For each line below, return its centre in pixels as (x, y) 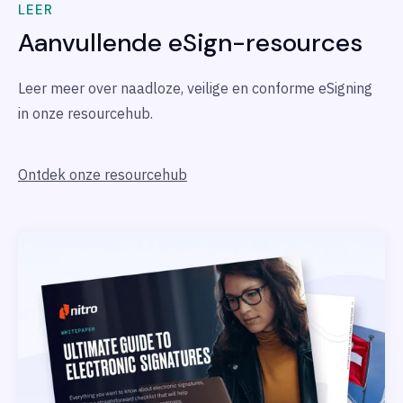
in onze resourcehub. (85, 114)
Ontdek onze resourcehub (103, 175)
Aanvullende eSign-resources (190, 43)
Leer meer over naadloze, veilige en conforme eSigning (195, 89)
